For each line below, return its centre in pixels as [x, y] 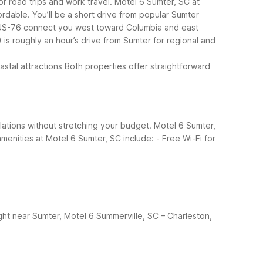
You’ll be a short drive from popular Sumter [116, 14]
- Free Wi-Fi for [186, 138]
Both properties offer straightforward [137, 66]
